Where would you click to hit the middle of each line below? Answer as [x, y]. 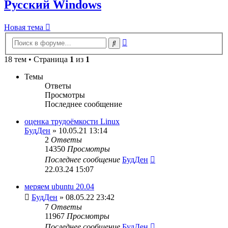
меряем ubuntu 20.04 [59, 187]
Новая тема [24, 27]
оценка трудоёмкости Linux [72, 121]
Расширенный [151, 40]
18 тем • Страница [37, 59]
